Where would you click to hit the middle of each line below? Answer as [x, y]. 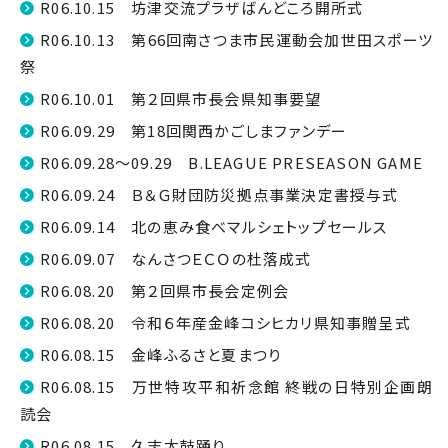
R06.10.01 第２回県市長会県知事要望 [181, 98]
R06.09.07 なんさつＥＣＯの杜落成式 [176, 258]
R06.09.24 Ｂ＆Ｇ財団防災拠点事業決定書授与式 [219, 194]
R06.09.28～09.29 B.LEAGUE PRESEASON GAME [232, 162]
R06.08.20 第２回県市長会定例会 [165, 290]
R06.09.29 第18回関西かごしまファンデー [194, 130]
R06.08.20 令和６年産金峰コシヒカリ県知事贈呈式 [225, 322]
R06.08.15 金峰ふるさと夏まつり [161, 354]
